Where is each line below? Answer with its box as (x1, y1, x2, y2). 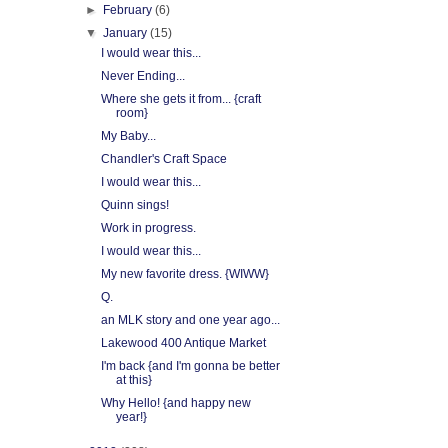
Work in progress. (100, 221, 196, 235)
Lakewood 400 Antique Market (100, 336, 266, 350)
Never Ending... (100, 69, 185, 83)
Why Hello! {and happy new (100, 396, 251, 410)
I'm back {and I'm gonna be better (100, 359, 280, 373)
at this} (115, 373, 152, 387)
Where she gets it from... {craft (100, 92, 261, 106)
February (103, 3, 156, 17)
